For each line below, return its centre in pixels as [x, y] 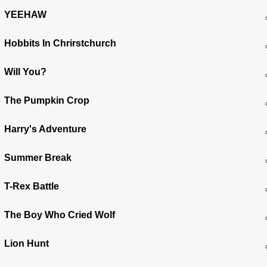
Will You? [26, 72]
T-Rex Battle [32, 186]
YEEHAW [26, 14]
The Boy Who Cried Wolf [60, 215]
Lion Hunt [27, 243]
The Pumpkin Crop [47, 100]
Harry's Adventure [46, 129]
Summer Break [38, 157]
